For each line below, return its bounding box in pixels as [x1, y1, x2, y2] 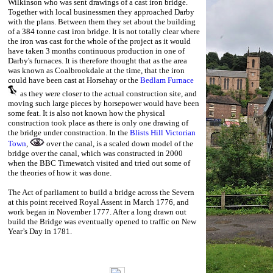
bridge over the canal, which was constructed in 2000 [8, 149, 183, 158]
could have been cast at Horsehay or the [8, 76, 140, 85]
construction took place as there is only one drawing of [8, 118, 188, 127]
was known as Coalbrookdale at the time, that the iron [8, 66, 185, 75]
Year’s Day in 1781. [8, 227, 72, 236]
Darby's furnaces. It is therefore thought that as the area [8, 56, 187, 65]
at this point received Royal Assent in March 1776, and [8, 197, 189, 207]
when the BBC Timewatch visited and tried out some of [8, 158, 190, 168]
